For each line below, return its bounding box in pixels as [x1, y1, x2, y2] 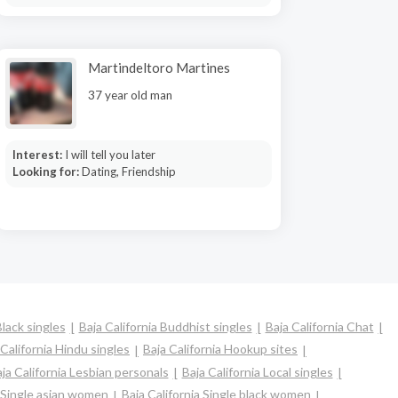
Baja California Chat [265, 319, 374, 334]
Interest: [12, 147, 65, 162]
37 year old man [88, 88, 172, 102]
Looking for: [12, 164, 82, 179]
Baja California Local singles [181, 363, 333, 379]
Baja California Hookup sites [143, 341, 298, 357]
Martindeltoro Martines [88, 60, 230, 76]
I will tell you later [64, 147, 155, 162]
